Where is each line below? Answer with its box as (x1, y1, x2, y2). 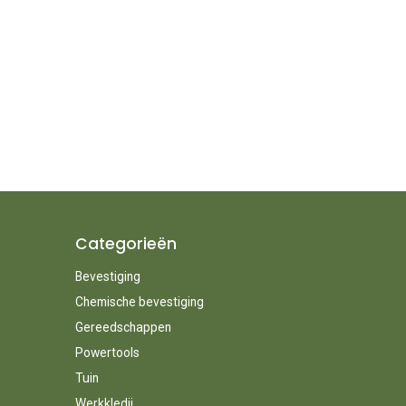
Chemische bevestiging (74, 294, 204, 309)
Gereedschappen (74, 319, 171, 334)
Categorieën (74, 232, 177, 255)
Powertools (74, 344, 140, 360)
